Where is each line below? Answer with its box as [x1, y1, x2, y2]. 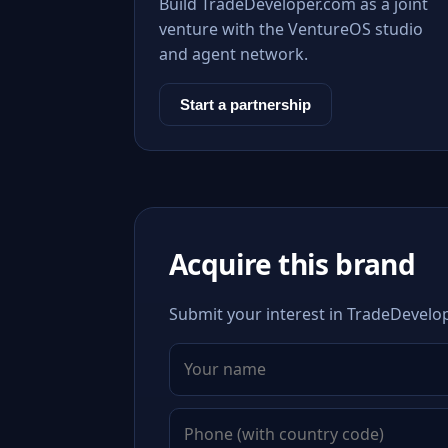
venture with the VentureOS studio [159, 18, 423, 40]
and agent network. [159, 43, 308, 65]
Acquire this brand [169, 245, 416, 283]
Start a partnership [180, 96, 311, 113]
